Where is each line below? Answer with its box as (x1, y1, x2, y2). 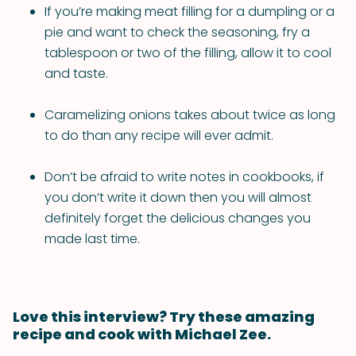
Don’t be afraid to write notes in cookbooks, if (44, 168, 324, 186)
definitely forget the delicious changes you (44, 209, 311, 227)
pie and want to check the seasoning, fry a (44, 23, 310, 41)
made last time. (44, 230, 140, 248)
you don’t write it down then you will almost (44, 188, 311, 207)
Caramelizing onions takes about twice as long (44, 106, 335, 124)
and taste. (44, 64, 108, 83)
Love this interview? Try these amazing (13, 307, 315, 327)
